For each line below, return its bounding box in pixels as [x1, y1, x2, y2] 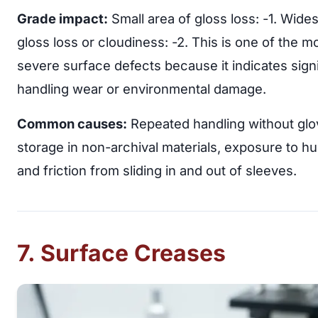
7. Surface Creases [17, 239, 226, 267]
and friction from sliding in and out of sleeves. [17, 163, 297, 178]
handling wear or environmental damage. [17, 81, 266, 97]
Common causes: [17, 116, 127, 131]
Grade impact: [17, 11, 108, 26]
